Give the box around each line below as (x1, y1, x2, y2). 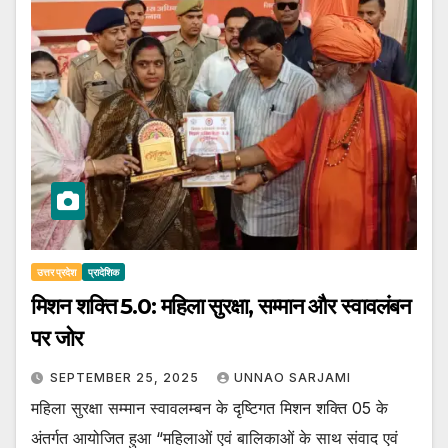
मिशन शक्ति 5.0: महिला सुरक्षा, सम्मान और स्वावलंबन (31, 293, 411, 321)
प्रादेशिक (88, 266, 119, 279)
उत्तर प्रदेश (37, 266, 76, 279)
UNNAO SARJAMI (234, 370, 351, 386)
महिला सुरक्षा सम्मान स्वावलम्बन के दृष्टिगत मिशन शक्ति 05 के (31, 398, 388, 419)
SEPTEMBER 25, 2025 (50, 370, 203, 386)
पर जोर (31, 325, 83, 353)
